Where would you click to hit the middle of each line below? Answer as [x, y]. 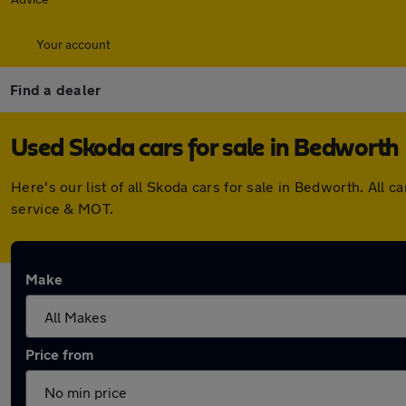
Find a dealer [56, 89]
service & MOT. [63, 208]
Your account [73, 44]
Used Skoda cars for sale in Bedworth [205, 149]
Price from [59, 354]
